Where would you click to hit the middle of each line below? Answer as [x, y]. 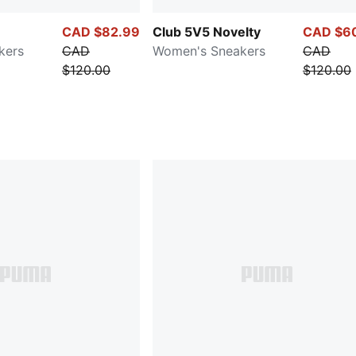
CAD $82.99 [101, 31]
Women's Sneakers [209, 50]
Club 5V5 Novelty [207, 31]
